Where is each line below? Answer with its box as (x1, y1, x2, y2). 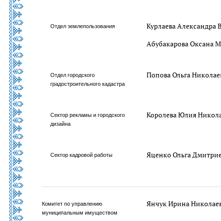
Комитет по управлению (42, 201, 102, 207)
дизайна (50, 121, 71, 127)
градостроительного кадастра (50, 81, 125, 87)
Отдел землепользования (50, 23, 115, 29)
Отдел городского (50, 72, 95, 78)
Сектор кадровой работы (50, 152, 113, 158)
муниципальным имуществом (42, 210, 117, 216)
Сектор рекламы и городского (50, 112, 125, 118)
